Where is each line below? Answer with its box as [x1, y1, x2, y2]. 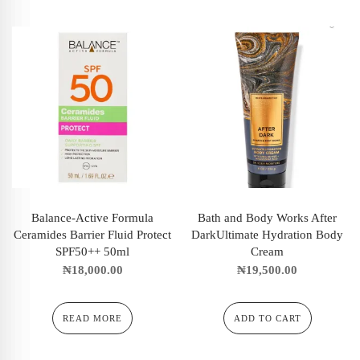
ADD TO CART [233, 313, 301, 323]
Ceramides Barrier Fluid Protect [14, 228, 172, 242]
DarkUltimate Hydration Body [191, 228, 344, 242]
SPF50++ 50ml [55, 245, 130, 259]
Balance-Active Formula [31, 211, 154, 225]
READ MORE [63, 313, 123, 323]
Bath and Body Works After [198, 211, 337, 225]
